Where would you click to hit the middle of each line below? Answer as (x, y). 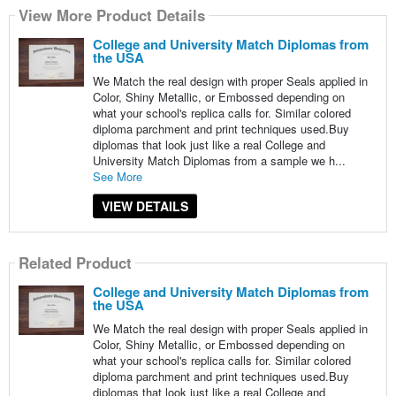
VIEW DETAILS (145, 206)
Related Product (75, 263)
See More (117, 176)
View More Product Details (111, 15)
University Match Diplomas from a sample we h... (219, 160)
